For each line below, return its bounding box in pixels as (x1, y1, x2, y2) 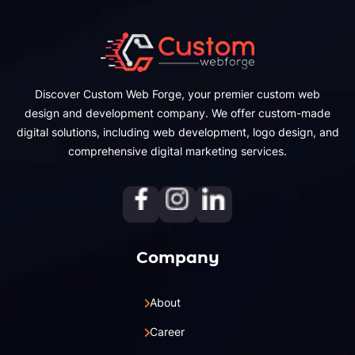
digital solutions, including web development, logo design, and (16, 125, 339, 139)
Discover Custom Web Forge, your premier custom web (35, 87, 320, 101)
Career (150, 325, 185, 339)
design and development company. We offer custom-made (25, 106, 330, 120)
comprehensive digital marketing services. (68, 144, 287, 158)
